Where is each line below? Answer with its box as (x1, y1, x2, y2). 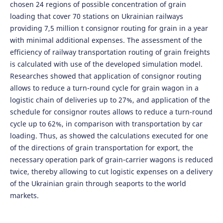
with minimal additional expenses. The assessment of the (9, 35, 202, 45)
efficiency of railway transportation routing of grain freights (9, 47, 210, 57)
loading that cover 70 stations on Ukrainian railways (9, 11, 183, 21)
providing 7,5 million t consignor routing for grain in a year (9, 23, 208, 33)
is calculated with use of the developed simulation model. (9, 59, 203, 69)
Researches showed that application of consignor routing (9, 71, 202, 81)
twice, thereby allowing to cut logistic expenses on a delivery (9, 166, 213, 176)
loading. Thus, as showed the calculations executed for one (9, 130, 208, 140)
